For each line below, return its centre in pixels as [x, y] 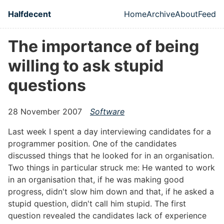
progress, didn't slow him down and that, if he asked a [111, 192]
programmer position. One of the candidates [92, 144]
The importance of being [103, 46]
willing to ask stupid [86, 66]
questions [47, 85]
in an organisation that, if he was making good [96, 180]
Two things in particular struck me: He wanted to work [111, 168]
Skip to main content [48, 9]
